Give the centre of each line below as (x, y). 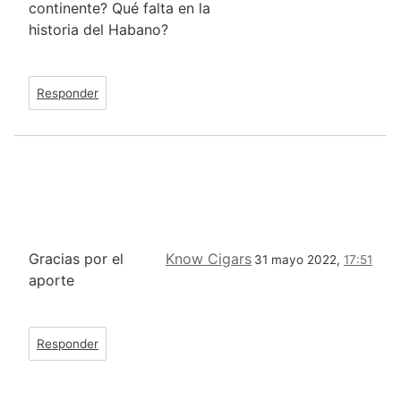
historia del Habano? (98, 30)
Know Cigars (209, 259)
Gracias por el (76, 259)
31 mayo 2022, (299, 260)
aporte (51, 281)
